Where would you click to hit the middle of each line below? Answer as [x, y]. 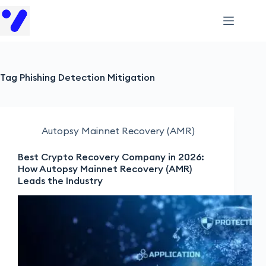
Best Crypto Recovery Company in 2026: [111, 157]
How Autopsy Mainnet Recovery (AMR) [105, 169]
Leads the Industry [60, 180]
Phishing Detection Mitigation [86, 77]
